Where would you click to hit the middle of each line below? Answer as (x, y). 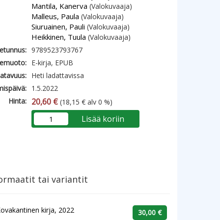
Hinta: (18, 101)
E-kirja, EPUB (53, 63)
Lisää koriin (103, 119)
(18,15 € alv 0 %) (85, 102)
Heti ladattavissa (58, 75)
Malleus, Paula (55, 16)
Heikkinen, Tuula (59, 37)
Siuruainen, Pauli (58, 27)
